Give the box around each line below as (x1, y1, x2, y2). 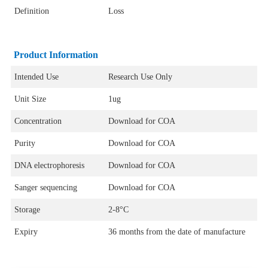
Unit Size (14, 95, 46, 104)
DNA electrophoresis (14, 161, 84, 170)
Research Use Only (108, 72, 172, 82)
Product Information (13, 50, 98, 60)
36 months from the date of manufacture (108, 227, 245, 237)
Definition (14, 7, 49, 16)
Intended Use (14, 72, 59, 82)
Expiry (14, 227, 38, 237)
